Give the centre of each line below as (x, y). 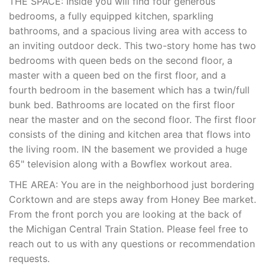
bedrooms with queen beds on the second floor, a (121, 61)
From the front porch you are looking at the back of (125, 214)
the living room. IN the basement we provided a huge (128, 149)
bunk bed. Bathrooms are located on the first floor (122, 105)
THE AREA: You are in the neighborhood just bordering (132, 185)
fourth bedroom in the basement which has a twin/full (129, 90)
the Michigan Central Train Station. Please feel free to (129, 229)
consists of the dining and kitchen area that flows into (130, 135)
